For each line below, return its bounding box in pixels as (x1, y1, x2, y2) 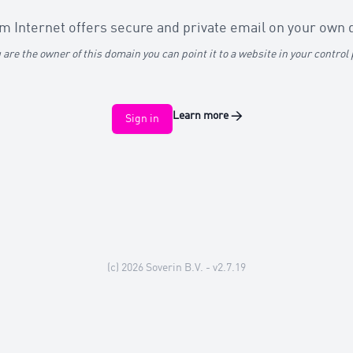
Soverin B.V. (146, 262, 203, 273)
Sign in (124, 113, 159, 124)
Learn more (172, 110, 229, 121)
